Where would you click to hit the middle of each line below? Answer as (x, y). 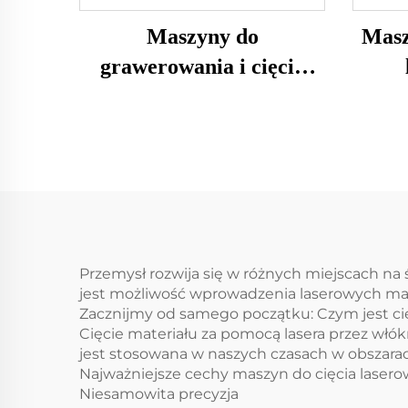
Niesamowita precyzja (159, 394)
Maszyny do (202, 36)
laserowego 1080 (202, 97)
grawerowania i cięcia (202, 66)
